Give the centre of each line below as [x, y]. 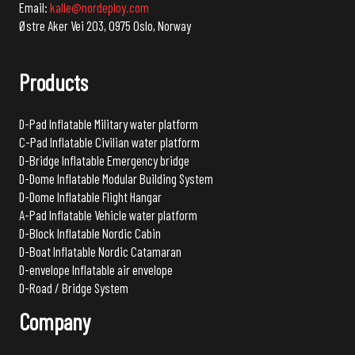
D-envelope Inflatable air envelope [96, 270]
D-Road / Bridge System [74, 288]
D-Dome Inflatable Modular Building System [116, 179]
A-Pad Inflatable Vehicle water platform [108, 215]
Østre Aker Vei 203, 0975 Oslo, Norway [105, 25]
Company [55, 322]
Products [53, 83]
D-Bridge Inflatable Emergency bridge [104, 160]
